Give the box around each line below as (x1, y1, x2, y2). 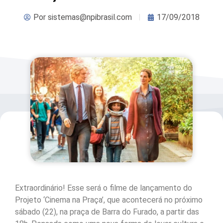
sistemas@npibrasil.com (45, 12, 132, 22)
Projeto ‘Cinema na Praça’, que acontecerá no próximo (15, 195, 203, 205)
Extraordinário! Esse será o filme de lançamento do (15, 183, 192, 193)
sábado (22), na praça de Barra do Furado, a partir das (15, 207, 199, 217)
